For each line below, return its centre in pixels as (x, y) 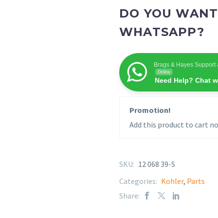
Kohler (172, 181)
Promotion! (150, 110)
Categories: (139, 181)
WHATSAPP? (162, 32)
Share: (129, 195)
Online (164, 72)
